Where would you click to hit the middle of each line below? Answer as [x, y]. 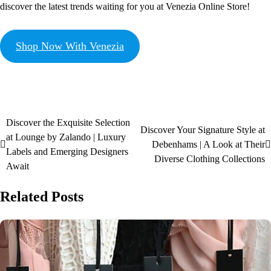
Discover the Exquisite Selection [68, 123]
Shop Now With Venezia [70, 46]
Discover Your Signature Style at [203, 130]
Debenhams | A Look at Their [208, 145]
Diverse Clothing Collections [210, 159]
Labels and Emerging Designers [67, 152]
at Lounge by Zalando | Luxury [66, 137]
